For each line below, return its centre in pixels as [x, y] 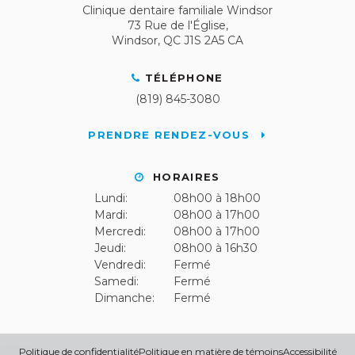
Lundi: [111, 198]
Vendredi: [120, 265]
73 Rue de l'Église [176, 26]
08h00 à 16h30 [216, 248]
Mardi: [111, 215]
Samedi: [116, 282]
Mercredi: [120, 232]
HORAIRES [184, 177]
